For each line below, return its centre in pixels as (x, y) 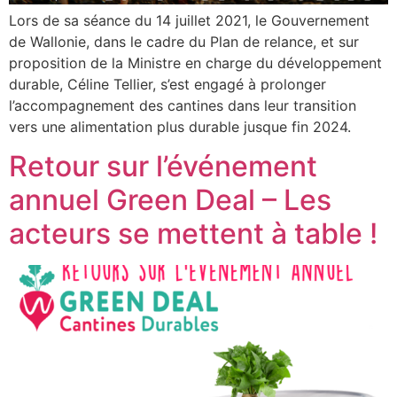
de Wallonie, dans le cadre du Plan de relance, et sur (184, 41)
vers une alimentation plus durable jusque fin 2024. (180, 126)
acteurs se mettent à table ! (193, 234)
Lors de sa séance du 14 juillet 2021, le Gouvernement (189, 20)
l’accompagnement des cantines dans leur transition (183, 105)
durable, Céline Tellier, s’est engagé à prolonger (167, 84)
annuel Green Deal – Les (170, 200)
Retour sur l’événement (163, 167)
